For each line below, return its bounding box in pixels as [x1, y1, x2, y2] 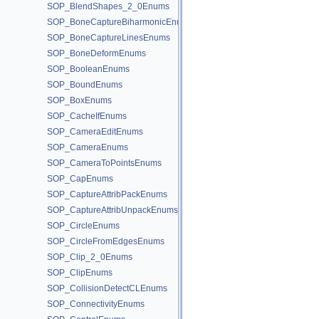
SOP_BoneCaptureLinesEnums [47, 33, 170, 43]
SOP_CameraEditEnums [47, 127, 143, 137]
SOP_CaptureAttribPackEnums [47, 189, 167, 199]
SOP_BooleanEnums [47, 64, 130, 74]
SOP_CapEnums [47, 174, 113, 184]
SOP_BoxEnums [47, 95, 112, 105]
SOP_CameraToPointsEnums [47, 158, 162, 168]
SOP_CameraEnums [47, 142, 128, 152]
